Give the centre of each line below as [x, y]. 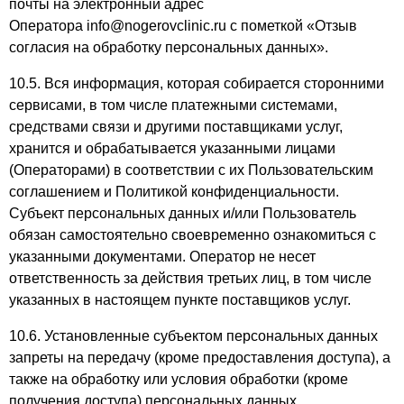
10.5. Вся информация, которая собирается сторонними [197, 83]
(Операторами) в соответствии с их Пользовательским [191, 170]
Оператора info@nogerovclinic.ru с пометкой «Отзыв [183, 26]
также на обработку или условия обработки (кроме [179, 379]
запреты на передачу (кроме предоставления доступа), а [200, 358]
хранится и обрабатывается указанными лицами [172, 148]
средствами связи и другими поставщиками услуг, [176, 127]
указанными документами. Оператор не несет [162, 257]
